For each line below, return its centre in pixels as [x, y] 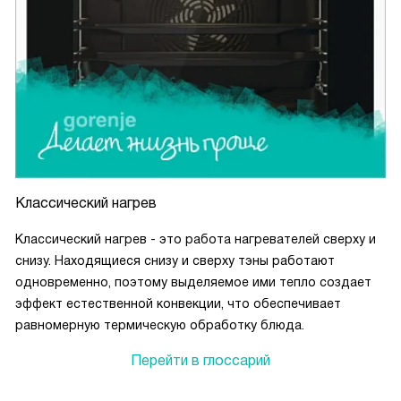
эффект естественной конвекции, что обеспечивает [178, 304]
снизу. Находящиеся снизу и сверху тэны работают [175, 261]
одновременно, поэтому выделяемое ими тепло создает [193, 282]
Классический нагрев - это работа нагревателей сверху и [196, 239]
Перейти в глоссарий [200, 361]
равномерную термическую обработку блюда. [160, 325]
